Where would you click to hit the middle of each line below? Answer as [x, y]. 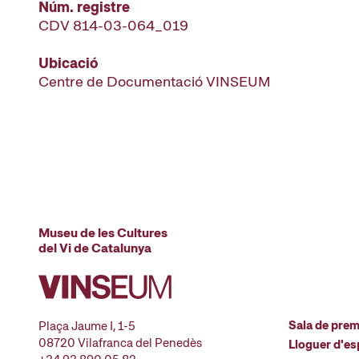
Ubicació [69, 63]
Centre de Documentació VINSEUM [155, 81]
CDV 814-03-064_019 [113, 25]
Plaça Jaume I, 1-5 [87, 326]
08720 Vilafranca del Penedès [120, 343]
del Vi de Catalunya [95, 248]
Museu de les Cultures [103, 233]
